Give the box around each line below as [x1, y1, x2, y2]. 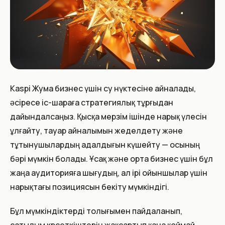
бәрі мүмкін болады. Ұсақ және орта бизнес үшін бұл [10, 153, 213, 164]
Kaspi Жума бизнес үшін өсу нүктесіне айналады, [10, 83, 196, 94]
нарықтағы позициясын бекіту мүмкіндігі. [10, 181, 169, 192]
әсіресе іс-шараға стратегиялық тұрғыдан [10, 97, 173, 108]
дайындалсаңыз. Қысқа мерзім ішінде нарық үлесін [10, 111, 207, 122]
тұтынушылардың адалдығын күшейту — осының [10, 139, 200, 150]
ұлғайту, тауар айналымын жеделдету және [10, 125, 183, 136]
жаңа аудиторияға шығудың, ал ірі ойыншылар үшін [10, 167, 207, 178]
